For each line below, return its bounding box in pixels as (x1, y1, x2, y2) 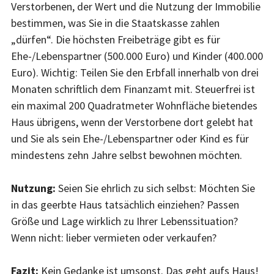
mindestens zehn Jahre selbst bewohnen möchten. (11, 147, 242, 162)
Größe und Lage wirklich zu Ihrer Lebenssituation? (11, 213, 238, 228)
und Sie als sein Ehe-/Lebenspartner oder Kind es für (11, 131, 249, 146)
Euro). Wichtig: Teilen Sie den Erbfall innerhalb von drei (11, 65, 259, 80)
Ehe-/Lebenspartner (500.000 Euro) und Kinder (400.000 (11, 48, 263, 63)
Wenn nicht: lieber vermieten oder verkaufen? (11, 230, 217, 245)
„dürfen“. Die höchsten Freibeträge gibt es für (11, 32, 220, 46)
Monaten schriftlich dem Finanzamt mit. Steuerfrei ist (11, 81, 255, 96)
